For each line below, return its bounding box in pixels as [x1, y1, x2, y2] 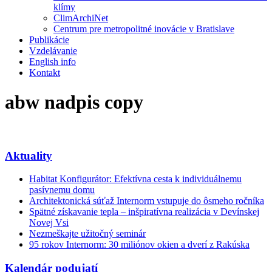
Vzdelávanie [29, 46, 77, 56]
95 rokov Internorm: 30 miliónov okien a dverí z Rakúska [29, 239, 250, 250]
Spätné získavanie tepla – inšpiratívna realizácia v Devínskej [29, 206, 259, 217]
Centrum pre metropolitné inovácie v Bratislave [53, 24, 234, 34]
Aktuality [5, 149, 52, 162]
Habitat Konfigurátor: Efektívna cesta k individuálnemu [29, 174, 242, 185]
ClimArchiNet [53, 13, 108, 23]
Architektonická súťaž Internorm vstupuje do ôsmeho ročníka [29, 195, 264, 206]
